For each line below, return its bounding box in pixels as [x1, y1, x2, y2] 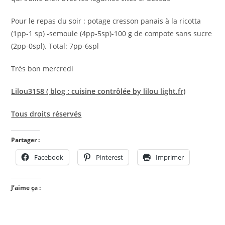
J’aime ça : [11, 183, 41, 192]
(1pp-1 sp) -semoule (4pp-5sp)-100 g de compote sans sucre [11, 29, 212, 39]
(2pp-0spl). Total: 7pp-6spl [11, 41, 99, 51]
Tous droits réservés [11, 109, 82, 119]
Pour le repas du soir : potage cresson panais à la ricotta [11, 16, 201, 26]
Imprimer [156, 153, 184, 162]
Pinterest [96, 153, 124, 162]
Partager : [11, 136, 40, 145]
